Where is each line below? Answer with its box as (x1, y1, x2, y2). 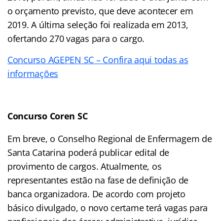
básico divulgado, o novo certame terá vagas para (7, 201, 208, 214)
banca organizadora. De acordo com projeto (7, 187, 185, 200)
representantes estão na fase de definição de (7, 174, 189, 186)
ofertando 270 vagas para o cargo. (7, 32, 145, 44)
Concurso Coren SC (7, 110, 88, 122)
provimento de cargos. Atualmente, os (7, 160, 162, 172)
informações (7, 67, 59, 79)
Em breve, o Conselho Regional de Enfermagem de (7, 132, 212, 145)
